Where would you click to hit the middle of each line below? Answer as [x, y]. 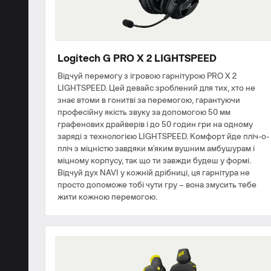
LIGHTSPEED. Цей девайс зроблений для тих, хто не [156, 89]
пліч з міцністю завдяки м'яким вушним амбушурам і [156, 149]
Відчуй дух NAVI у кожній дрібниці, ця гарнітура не [154, 173]
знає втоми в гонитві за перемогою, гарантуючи [149, 101]
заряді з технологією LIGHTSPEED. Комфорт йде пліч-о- [163, 137]
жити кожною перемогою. [107, 198]
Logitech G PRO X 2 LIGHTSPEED [137, 59]
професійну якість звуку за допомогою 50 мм [144, 113]
